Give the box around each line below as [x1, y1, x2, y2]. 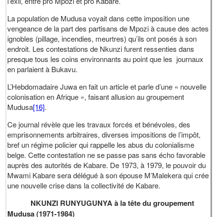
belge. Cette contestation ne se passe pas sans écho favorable [7, 149, 206, 160]
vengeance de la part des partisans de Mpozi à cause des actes [7, 23, 209, 33]
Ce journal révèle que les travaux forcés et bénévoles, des [7, 119, 191, 129]
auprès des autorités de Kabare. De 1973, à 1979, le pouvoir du [7, 159, 206, 170]
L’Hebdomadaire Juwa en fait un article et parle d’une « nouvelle [7, 81, 207, 92]
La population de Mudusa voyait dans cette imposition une [7, 13, 190, 23]
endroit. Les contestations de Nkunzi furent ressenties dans [7, 43, 195, 54]
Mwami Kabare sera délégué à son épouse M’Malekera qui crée [7, 170, 209, 180]
